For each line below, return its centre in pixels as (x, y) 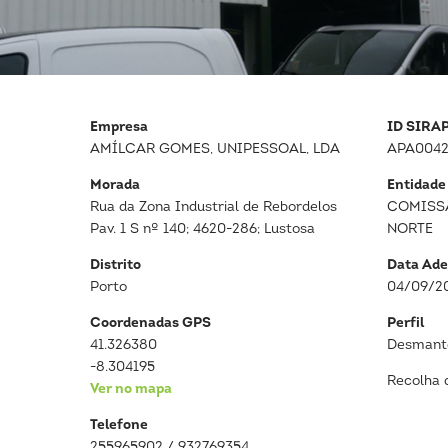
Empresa (119, 127)
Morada (115, 185)
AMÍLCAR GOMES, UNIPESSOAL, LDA (215, 149)
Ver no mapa (131, 389)
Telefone (119, 425)
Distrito (116, 265)
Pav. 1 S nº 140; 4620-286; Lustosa (203, 229)
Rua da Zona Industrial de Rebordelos (214, 207)
